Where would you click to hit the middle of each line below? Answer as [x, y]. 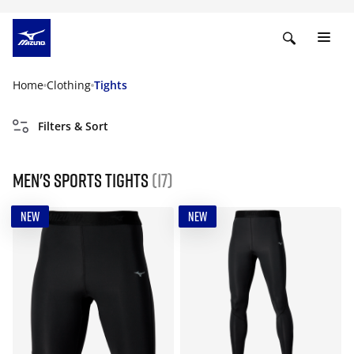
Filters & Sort [73, 126]
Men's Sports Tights [82, 180]
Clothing [69, 85]
